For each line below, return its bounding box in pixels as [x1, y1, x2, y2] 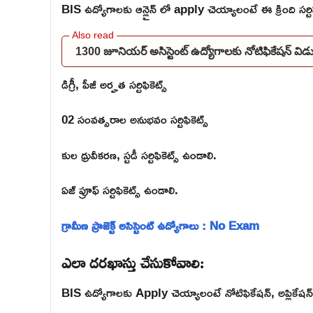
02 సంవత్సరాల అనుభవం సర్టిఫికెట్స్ [61, 108, 208, 131]
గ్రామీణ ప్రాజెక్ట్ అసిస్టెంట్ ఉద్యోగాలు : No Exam [61, 213, 259, 237]
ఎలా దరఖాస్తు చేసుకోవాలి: [61, 245, 204, 277]
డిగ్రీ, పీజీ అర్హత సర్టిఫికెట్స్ [61, 72, 167, 96]
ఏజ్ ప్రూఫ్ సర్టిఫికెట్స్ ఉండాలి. [61, 178, 178, 201]
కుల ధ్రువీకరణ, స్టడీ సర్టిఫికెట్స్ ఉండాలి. [61, 143, 217, 166]
